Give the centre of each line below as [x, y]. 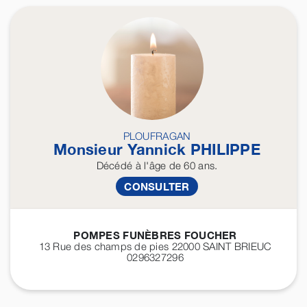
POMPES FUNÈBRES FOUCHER [155, 235]
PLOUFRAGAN [157, 136]
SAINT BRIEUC [237, 246]
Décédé [114, 165]
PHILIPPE [225, 150]
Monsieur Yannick [122, 150]
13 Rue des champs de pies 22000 [121, 246]
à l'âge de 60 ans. [175, 165]
